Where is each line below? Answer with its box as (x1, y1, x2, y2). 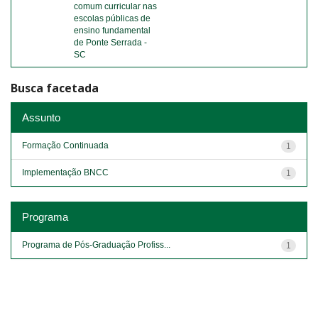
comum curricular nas (74, 1, 157, 11)
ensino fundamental (74, 26, 150, 35)
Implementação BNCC (22, 167, 109, 177)
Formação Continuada (22, 140, 109, 150)
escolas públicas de (74, 13, 150, 23)
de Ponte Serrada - (74, 38, 147, 48)
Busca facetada (11, 80, 99, 96)
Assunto (22, 111, 60, 124)
